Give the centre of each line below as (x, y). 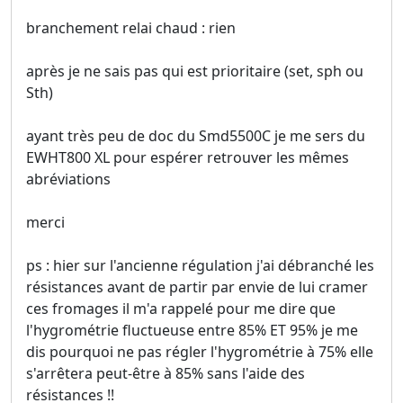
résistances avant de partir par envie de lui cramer (197, 287)
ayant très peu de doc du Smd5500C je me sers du (196, 136)
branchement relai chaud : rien (131, 28)
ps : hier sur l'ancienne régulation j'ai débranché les (200, 266)
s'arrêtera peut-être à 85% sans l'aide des (166, 374)
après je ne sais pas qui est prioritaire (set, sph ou (195, 72)
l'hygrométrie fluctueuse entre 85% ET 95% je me (192, 331)
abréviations (68, 179)
